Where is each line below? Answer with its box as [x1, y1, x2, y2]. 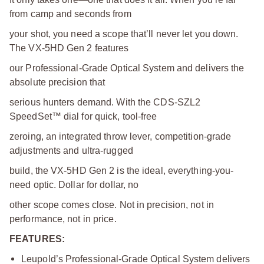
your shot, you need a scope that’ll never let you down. [9, 28, 239, 39]
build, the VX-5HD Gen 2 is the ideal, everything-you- [9, 165, 234, 176]
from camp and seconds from [9, 8, 131, 19]
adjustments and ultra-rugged [9, 145, 133, 156]
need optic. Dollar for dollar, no [9, 179, 139, 190]
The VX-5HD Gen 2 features [9, 42, 129, 53]
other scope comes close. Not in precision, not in [9, 199, 214, 210]
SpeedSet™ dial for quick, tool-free [9, 111, 157, 121]
